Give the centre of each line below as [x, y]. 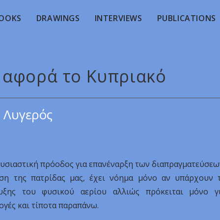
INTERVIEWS [118, 18]
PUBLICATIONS [186, 18]
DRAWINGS [58, 18]
